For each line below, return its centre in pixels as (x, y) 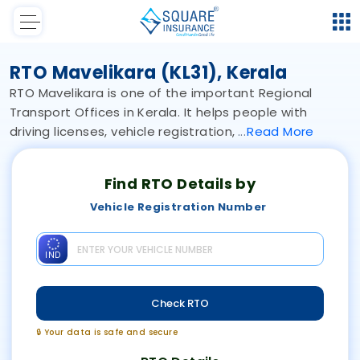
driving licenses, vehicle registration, (124, 132)
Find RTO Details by (180, 184)
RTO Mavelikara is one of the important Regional (161, 93)
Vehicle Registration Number (178, 207)
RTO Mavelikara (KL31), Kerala (149, 73)
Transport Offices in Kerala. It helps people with (159, 112)
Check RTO (180, 303)
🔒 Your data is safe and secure (107, 333)
